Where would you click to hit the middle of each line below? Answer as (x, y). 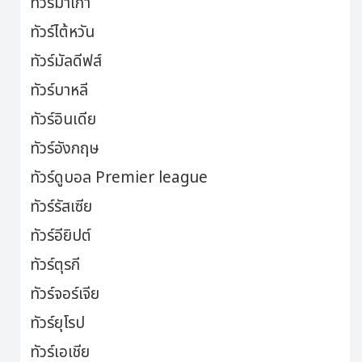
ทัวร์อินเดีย (63, 120)
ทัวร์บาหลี (59, 91)
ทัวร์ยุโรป (57, 324)
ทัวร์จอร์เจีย (65, 295)
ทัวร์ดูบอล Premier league (119, 179)
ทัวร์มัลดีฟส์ (66, 62)
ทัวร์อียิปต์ (61, 237)
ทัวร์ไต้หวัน (62, 33)
